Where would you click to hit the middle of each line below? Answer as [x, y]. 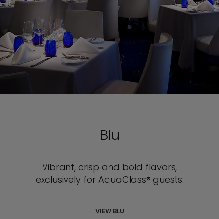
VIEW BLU [109, 211]
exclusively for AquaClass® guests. [109, 179]
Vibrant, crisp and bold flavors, [109, 167]
